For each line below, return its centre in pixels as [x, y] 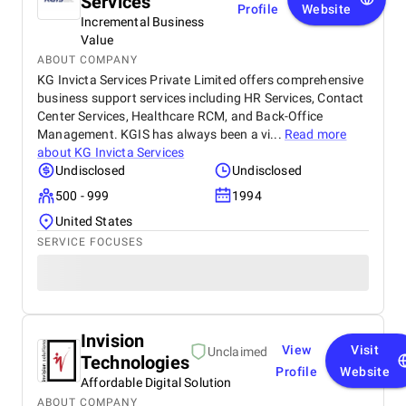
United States [94, 221]
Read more [315, 134]
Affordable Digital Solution [156, 382]
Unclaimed [237, 352]
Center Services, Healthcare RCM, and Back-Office [180, 116]
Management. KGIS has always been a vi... [161, 134]
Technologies [135, 362]
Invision [113, 341]
